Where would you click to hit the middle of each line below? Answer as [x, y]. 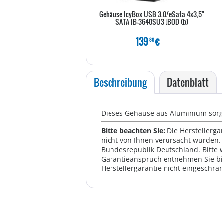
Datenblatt [188, 82]
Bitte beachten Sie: [134, 131]
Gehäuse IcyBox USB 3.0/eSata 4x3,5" [152, 14]
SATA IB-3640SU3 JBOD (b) [152, 22]
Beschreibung [120, 82]
